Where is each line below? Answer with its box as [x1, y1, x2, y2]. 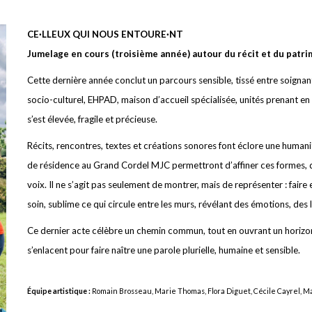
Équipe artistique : [27, 286, 92, 295]
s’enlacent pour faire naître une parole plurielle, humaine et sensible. [27, 244, 300, 256]
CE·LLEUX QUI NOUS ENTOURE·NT [27, 29, 183, 40]
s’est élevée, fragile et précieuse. [27, 114, 157, 125]
